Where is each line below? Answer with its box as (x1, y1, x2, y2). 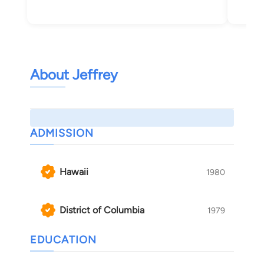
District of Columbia (60, 204, 144, 216)
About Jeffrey (30, 66, 118, 84)
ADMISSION (30, 127, 94, 140)
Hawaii (60, 166, 88, 177)
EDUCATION (30, 233, 97, 247)
